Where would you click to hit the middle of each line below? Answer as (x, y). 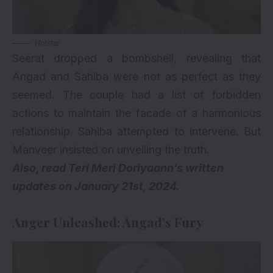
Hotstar (48, 43)
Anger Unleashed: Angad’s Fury (108, 222)
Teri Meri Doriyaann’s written (146, 168)
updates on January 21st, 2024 (94, 186)
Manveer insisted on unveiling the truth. (111, 149)
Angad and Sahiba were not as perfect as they (136, 76)
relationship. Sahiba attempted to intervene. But (136, 131)
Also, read (40, 168)
